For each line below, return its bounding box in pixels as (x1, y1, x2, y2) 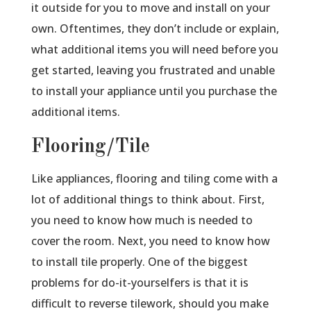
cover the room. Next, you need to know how (31, 233, 270, 249)
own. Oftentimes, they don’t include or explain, (31, 21, 279, 37)
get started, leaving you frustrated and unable (31, 62, 275, 78)
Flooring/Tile (31, 137, 150, 158)
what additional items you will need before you (31, 42, 278, 58)
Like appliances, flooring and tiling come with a (31, 171, 278, 187)
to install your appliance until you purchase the (31, 83, 277, 99)
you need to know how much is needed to (31, 212, 253, 228)
